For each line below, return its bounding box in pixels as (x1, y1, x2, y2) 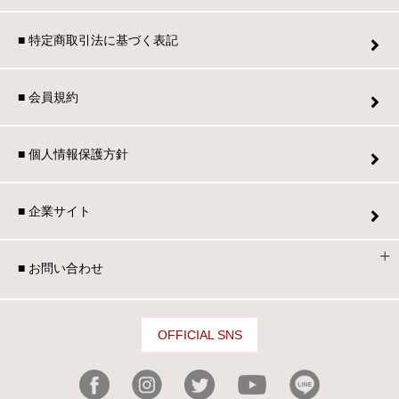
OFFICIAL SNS (157, 327, 242, 342)
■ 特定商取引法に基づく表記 (18, 32, 178, 47)
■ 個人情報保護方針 (18, 146, 128, 161)
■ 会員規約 (18, 89, 78, 104)
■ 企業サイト (18, 203, 91, 218)
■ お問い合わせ (18, 260, 103, 275)
